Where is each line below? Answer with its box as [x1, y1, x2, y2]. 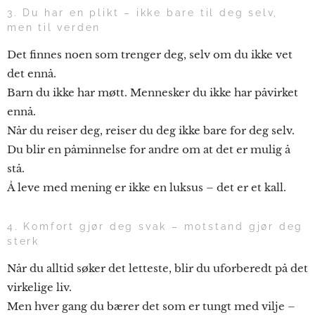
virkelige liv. [7, 280, 72, 294]
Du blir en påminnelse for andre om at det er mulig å [7, 142, 290, 156]
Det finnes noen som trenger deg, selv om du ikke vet [7, 47, 292, 61]
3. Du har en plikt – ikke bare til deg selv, [7, 6, 278, 18]
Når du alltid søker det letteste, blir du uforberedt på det [7, 261, 308, 275]
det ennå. [7, 66, 56, 80]
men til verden [7, 21, 101, 33]
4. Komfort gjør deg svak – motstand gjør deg [7, 220, 304, 232]
